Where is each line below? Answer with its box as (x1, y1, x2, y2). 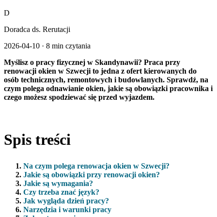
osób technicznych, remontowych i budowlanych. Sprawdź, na (4, 75, 208, 84)
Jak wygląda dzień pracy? (23, 196, 109, 205)
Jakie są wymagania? (23, 179, 93, 187)
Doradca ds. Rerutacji (4, 25, 70, 33)
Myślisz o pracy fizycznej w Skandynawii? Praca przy (4, 58, 180, 66)
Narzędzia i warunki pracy (23, 205, 111, 214)
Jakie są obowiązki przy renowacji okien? (23, 170, 160, 179)
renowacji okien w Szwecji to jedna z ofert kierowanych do (4, 66, 197, 75)
